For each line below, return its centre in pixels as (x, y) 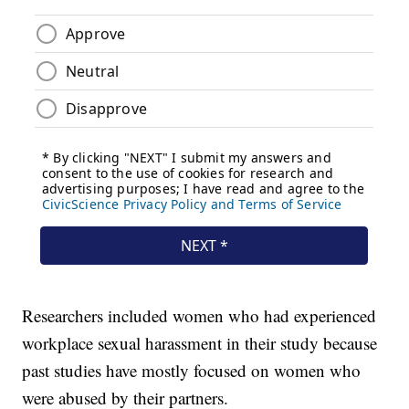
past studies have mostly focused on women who (192, 371)
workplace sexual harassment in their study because (200, 343)
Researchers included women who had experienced (199, 316)
